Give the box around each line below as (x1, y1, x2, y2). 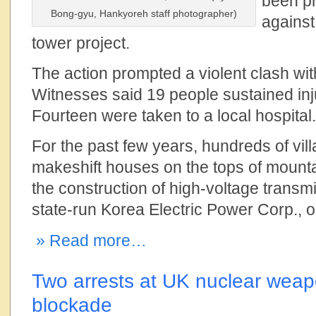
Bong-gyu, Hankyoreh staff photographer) (51, 8, 237, 19)
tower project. (32, 34, 130, 52)
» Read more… (32, 231, 147, 250)
